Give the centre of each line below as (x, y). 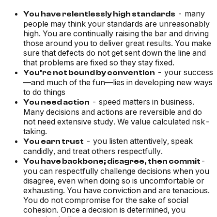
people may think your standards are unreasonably (116, 24)
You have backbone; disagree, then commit (112, 162)
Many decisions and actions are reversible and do (113, 112)
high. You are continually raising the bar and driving (116, 34)
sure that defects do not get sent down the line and (115, 53)
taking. (35, 132)
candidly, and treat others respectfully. (93, 151)
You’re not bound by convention (89, 73)
